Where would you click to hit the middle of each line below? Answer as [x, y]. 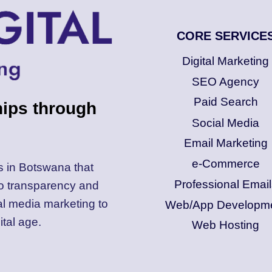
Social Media [226, 123]
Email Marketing [226, 143]
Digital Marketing [226, 61]
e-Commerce [226, 164]
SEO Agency [226, 81]
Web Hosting [226, 225]
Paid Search [226, 102]
